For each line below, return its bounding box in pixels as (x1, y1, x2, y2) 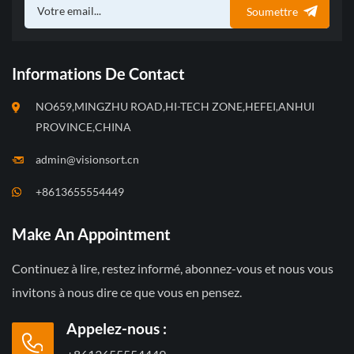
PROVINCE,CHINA (36, 120, 131, 134)
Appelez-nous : (66, 319, 167, 338)
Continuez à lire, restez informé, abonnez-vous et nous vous (12, 261, 333, 277)
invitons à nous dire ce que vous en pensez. (12, 284, 242, 300)
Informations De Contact (12, 64, 185, 84)
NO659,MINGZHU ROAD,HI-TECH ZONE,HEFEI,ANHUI (36, 100, 314, 114)
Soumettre (247, 5, 298, 19)
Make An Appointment (12, 224, 171, 244)
